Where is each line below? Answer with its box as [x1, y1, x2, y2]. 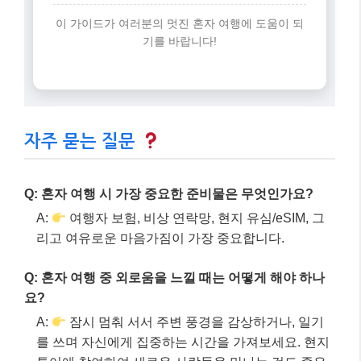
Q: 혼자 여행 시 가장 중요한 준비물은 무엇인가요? [24, 187, 313, 201]
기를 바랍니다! [143, 35, 217, 48]
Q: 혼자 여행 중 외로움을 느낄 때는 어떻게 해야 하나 [24, 271, 325, 285]
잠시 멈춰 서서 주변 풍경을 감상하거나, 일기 [66, 315, 325, 330]
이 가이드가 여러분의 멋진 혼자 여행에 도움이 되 [56, 17, 304, 31]
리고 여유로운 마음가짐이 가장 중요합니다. [36, 231, 284, 246]
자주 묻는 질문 [24, 132, 140, 151]
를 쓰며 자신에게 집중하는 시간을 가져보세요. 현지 [36, 335, 330, 350]
